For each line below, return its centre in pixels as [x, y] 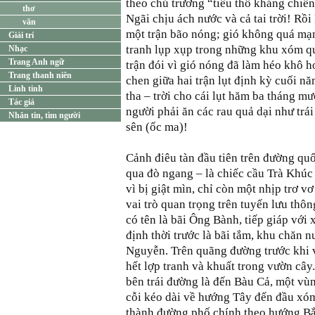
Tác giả [21, 102]
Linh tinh [26, 89]
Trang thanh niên [40, 75]
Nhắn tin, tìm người [44, 115]
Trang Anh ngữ [36, 62]
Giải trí [21, 35]
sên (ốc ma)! [157, 127]
